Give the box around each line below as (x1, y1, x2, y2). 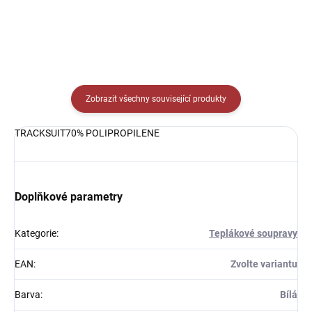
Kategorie (15, 228, 56, 239)
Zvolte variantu (231, 258, 297, 270)
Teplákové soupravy (209, 228, 297, 239)
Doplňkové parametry (15, 190, 123, 203)
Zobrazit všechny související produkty (86, 94, 226, 104)
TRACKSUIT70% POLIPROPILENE (15, 127, 159, 139)
